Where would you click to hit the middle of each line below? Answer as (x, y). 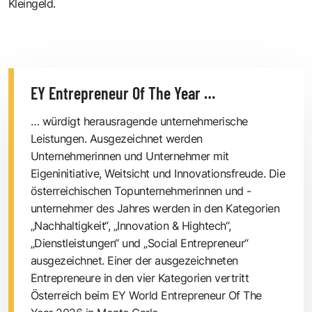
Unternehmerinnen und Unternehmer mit (130, 156)
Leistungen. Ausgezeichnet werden (117, 138)
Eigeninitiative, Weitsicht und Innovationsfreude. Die (158, 173)
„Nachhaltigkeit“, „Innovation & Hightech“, (131, 225)
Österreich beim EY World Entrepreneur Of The (146, 295)
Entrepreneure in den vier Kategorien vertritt (140, 278)
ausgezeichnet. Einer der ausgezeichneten (134, 260)
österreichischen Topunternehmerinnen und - (141, 190)
